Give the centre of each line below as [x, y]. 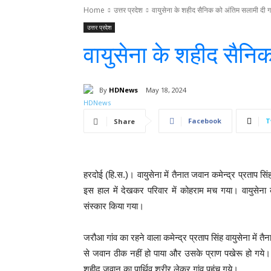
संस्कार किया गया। [114, 206]
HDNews [123, 90]
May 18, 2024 [166, 90]
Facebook [205, 121]
